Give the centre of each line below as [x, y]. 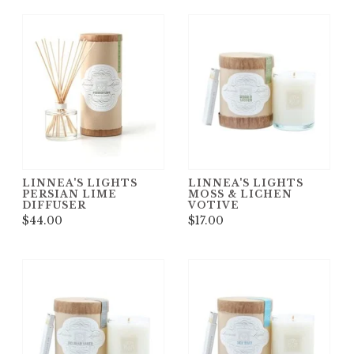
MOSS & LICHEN [240, 194]
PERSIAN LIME [70, 194]
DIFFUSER [54, 205]
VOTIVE [214, 205]
